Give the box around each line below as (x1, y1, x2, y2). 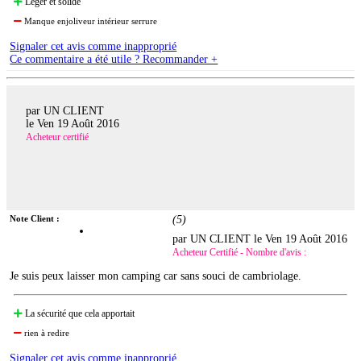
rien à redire (22, 328, 70, 338)
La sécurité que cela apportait (23, 308, 135, 320)
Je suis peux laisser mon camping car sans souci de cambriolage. (10, 270, 302, 283)
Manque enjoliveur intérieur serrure (22, 16, 158, 27)
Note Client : (10, 214, 60, 224)
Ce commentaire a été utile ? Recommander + (10, 53, 218, 66)
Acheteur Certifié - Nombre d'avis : (172, 247, 307, 259)
